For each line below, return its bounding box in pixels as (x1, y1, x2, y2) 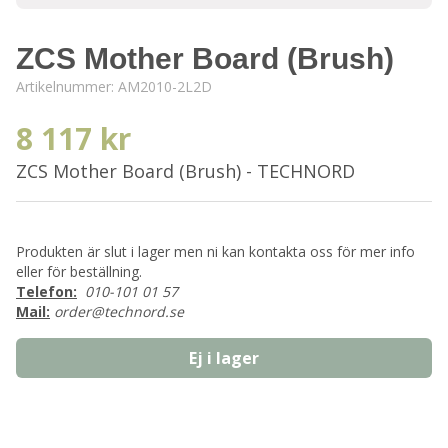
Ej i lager (189, 347, 259, 369)
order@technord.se (54, 302, 184, 321)
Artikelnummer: (16, 77, 118, 96)
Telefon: (16, 282, 77, 301)
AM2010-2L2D (118, 77, 212, 96)
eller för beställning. (16, 262, 142, 281)
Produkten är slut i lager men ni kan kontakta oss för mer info (16, 242, 415, 261)
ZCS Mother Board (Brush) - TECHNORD (16, 159, 355, 183)
